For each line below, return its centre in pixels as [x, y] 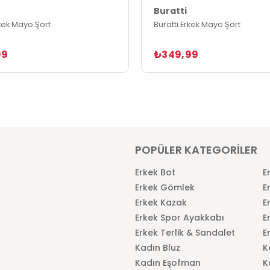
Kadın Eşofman [168, 262]
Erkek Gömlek [165, 187]
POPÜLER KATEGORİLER [196, 149]
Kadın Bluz [158, 247]
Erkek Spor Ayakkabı [180, 217]
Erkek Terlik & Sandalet [185, 232]
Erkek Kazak [161, 202]
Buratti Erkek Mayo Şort [197, 24]
